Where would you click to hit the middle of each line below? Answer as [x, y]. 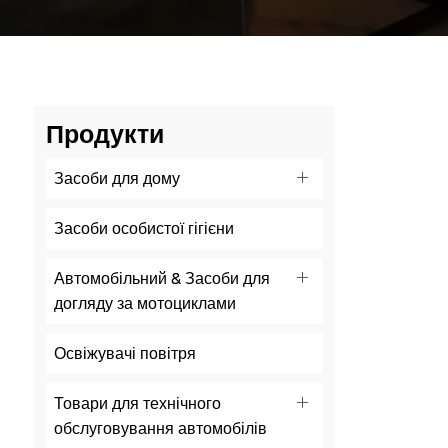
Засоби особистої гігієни [143, 228]
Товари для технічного [137, 403]
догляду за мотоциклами [144, 303]
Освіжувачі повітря [124, 353]
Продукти [104, 133]
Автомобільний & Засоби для [161, 278]
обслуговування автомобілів [160, 428]
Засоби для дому [116, 178]
